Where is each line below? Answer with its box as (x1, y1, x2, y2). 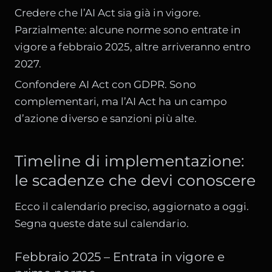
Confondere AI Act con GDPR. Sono (15, 78, 196, 91)
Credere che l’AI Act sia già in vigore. (15, 6, 201, 19)
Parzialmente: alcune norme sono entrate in (15, 23, 241, 36)
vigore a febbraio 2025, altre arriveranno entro (15, 40, 251, 53)
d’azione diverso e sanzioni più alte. (15, 112, 197, 125)
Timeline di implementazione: (15, 151, 245, 170)
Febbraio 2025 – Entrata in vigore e (15, 249, 225, 265)
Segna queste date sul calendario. (15, 217, 189, 230)
